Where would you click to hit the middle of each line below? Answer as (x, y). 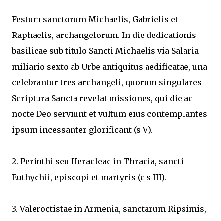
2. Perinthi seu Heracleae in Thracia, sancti (98, 161)
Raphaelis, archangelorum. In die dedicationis (104, 35)
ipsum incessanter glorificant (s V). (83, 130)
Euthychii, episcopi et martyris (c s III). (90, 177)
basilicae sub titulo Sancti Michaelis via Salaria (105, 51)
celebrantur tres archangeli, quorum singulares (107, 82)
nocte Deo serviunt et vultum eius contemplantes (110, 114)
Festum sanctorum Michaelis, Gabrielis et (95, 19)
